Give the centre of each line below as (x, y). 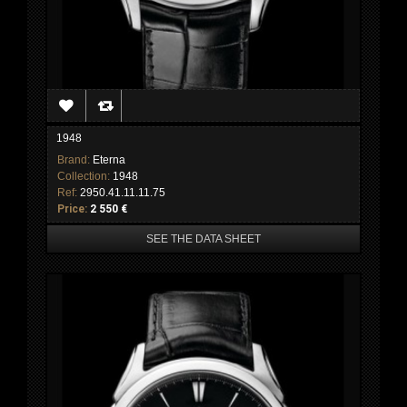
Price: (74, 209)
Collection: (85, 177)
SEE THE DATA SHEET (203, 239)
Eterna (109, 160)
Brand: (75, 160)
